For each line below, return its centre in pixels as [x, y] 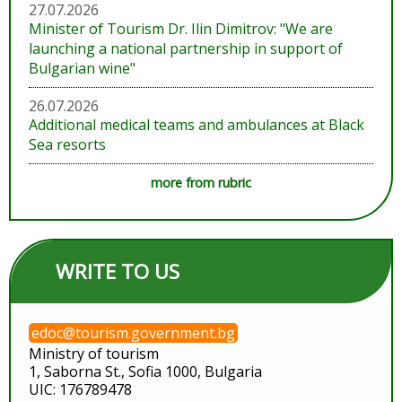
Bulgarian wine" [82, 68]
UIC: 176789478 [80, 389]
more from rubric [201, 183]
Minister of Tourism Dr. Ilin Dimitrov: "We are [181, 29]
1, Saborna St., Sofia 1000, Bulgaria [145, 371]
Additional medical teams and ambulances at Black [197, 125]
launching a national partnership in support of [186, 48]
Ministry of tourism [94, 354]
